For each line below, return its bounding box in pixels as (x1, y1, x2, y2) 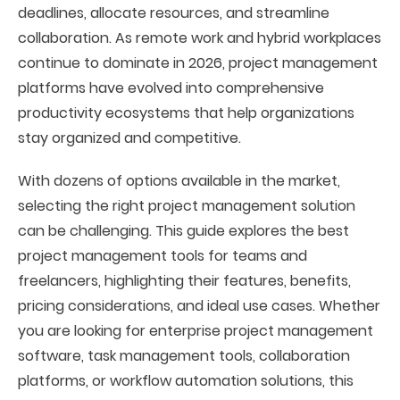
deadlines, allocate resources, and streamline (18, 3, 329, 23)
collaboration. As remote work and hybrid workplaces (18, 28, 381, 48)
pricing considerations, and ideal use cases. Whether (18, 296, 380, 316)
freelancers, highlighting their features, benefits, (18, 271, 351, 291)
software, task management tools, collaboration (18, 346, 350, 366)
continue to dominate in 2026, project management (18, 53, 378, 73)
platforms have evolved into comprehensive (18, 78, 324, 98)
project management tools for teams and (18, 246, 307, 266)
